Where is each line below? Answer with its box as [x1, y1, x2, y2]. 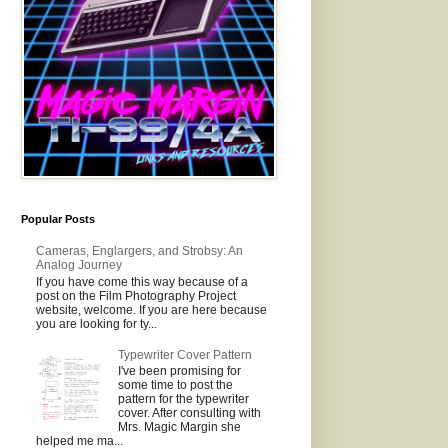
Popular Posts [21, 213, 95, 225]
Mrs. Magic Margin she [117, 419, 241, 434]
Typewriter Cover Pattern [117, 347, 252, 362]
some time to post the [117, 377, 233, 392]
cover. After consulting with [117, 405, 261, 420]
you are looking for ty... [36, 316, 157, 331]
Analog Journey [36, 258, 122, 273]
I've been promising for [117, 363, 241, 378]
